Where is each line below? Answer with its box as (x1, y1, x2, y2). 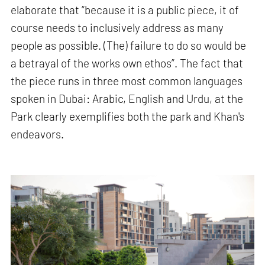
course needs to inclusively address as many (11, 21, 224, 35)
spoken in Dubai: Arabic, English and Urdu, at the (11, 92, 244, 106)
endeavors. (11, 127, 64, 141)
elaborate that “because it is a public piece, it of (11, 3, 240, 17)
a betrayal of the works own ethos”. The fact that (11, 56, 244, 70)
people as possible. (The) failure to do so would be (11, 38, 247, 53)
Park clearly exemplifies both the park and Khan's (11, 109, 245, 124)
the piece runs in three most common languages (11, 74, 243, 88)
